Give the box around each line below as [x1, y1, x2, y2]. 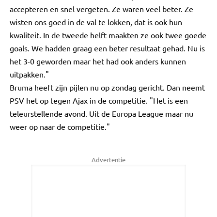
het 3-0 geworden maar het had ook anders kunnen [10, 56, 186, 66]
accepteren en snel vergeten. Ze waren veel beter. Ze [10, 4, 193, 14]
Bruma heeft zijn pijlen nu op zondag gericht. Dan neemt [10, 82, 205, 92]
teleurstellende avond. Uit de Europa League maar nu [10, 108, 193, 118]
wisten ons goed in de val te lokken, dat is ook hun [10, 17, 182, 27]
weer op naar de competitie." [10, 122, 125, 131]
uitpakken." [10, 69, 49, 79]
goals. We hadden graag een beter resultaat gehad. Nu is [10, 43, 205, 53]
